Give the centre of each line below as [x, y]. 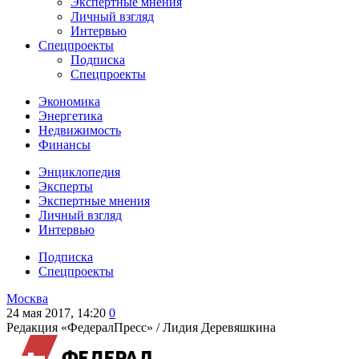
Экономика [69, 101]
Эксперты [66, 186]
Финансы [65, 145]
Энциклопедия [79, 172]
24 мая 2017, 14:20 [56, 313]
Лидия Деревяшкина [219, 327]
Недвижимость [80, 130]
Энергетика [71, 116]
